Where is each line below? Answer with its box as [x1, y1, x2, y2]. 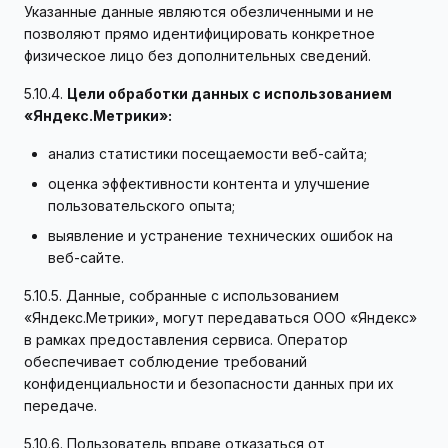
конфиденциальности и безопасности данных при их [24, 375, 394, 392]
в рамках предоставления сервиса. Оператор [24, 331, 348, 348]
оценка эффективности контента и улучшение [48, 175, 370, 192]
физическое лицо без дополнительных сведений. [24, 47, 371, 64]
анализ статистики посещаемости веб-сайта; [48, 145, 367, 162]
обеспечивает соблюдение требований [24, 353, 307, 370]
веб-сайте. [48, 249, 124, 266]
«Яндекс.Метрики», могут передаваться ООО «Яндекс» [24, 309, 417, 326]
